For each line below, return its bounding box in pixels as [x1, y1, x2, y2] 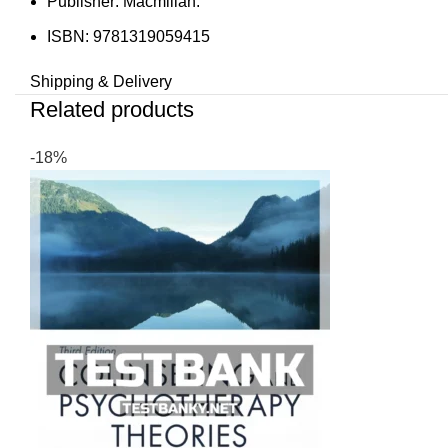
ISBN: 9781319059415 [47, 28, 210, 46]
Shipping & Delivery [30, 73, 172, 91]
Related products [30, 97, 194, 123]
